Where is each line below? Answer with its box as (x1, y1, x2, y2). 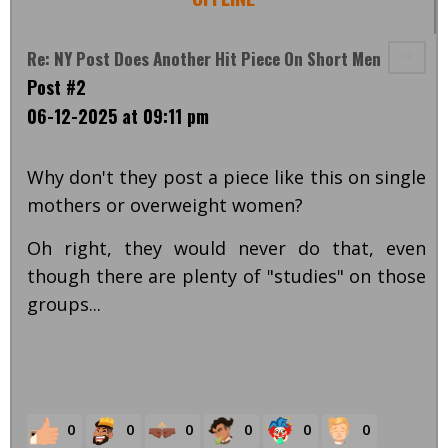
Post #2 (27, 74, 86, 101)
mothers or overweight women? (27, 193, 308, 218)
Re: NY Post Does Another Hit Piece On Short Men (27, 46, 381, 72)
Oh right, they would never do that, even (27, 236, 426, 261)
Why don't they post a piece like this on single (27, 165, 426, 190)
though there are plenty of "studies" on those (27, 264, 426, 289)
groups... (27, 292, 101, 317)
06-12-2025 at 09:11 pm (27, 103, 209, 130)
